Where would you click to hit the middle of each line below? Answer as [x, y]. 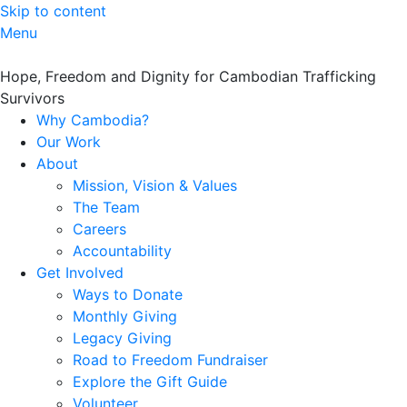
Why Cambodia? [93, 120]
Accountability [122, 251]
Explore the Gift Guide [150, 382]
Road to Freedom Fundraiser [170, 360]
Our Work [69, 142]
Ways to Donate [128, 294]
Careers [99, 229]
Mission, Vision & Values [155, 185]
